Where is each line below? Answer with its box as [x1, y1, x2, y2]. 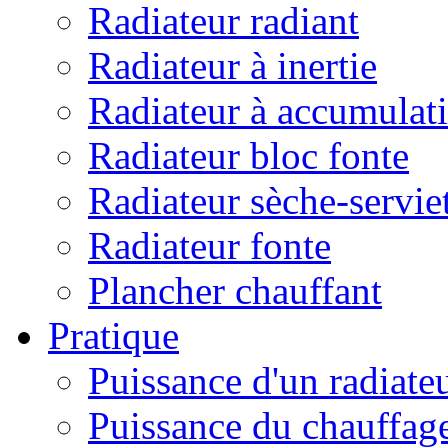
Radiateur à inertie [88, 44, 377, 87]
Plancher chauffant [88, 269, 382, 312]
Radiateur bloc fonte [88, 134, 409, 177]
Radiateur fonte [88, 224, 331, 267]
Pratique [48, 314, 179, 357]
